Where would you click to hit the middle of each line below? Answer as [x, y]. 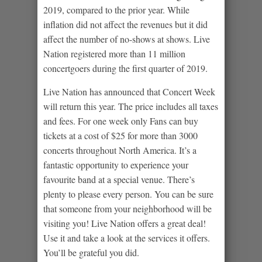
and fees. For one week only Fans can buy [121, 120]
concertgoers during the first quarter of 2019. [125, 68]
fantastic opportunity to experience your [116, 164]
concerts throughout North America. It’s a [120, 150]
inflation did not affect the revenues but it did [125, 24]
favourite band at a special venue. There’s [119, 179]
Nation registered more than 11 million [114, 53]
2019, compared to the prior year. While [116, 9]
